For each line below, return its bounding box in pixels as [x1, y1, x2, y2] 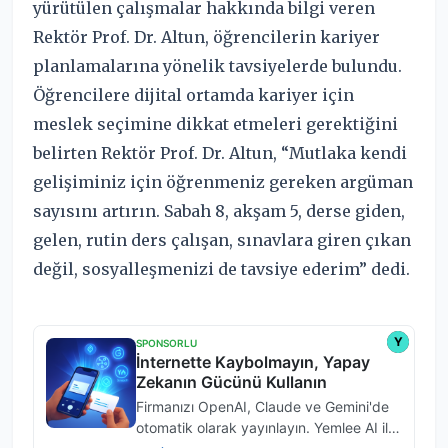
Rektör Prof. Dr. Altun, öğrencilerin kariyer [33, 26, 380, 47]
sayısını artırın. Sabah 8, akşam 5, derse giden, [33, 200, 405, 221]
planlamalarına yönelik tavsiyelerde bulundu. [33, 55, 402, 76]
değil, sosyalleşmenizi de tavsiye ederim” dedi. [33, 258, 410, 279]
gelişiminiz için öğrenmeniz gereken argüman [33, 171, 413, 192]
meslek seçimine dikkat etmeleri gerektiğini [33, 113, 398, 134]
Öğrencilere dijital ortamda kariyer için [33, 84, 354, 105]
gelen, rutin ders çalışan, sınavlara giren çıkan [33, 229, 411, 250]
